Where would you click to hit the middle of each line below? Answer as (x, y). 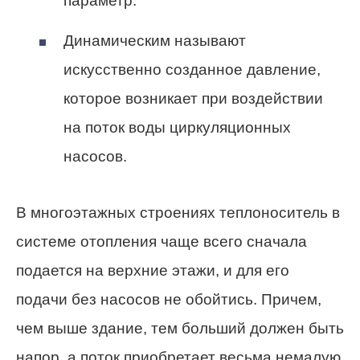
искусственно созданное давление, (192, 69)
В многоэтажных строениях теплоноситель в (178, 212)
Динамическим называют (155, 40)
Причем (289, 299)
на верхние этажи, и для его (186, 270)
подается (49, 270)
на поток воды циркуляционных (177, 127)
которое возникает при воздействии (193, 98)
